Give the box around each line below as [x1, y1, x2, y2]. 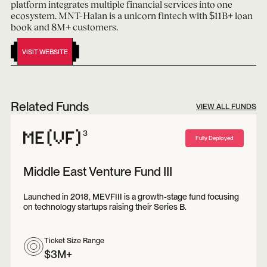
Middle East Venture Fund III [23, 164, 172, 179]
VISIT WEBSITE [22, 47, 69, 56]
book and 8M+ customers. [10, 21, 118, 33]
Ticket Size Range [44, 236, 104, 246]
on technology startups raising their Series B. [23, 202, 187, 212]
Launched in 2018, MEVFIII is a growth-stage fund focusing [23, 192, 239, 202]
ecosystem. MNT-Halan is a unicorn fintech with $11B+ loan [10, 10, 253, 21]
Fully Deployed [195, 135, 234, 142]
